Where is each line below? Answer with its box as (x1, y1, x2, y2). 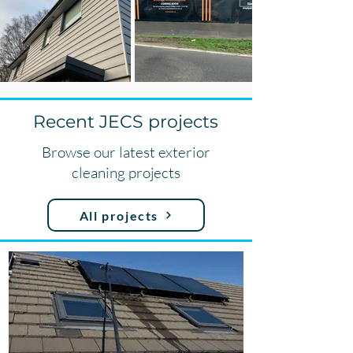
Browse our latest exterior (41, 143, 210, 162)
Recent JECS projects (33, 111, 218, 132)
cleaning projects (71, 163, 180, 182)
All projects (79, 207, 159, 223)
